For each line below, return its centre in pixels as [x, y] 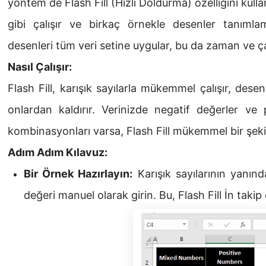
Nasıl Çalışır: [40, 67]
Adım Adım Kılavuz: [58, 153]
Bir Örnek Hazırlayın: [78, 174]
